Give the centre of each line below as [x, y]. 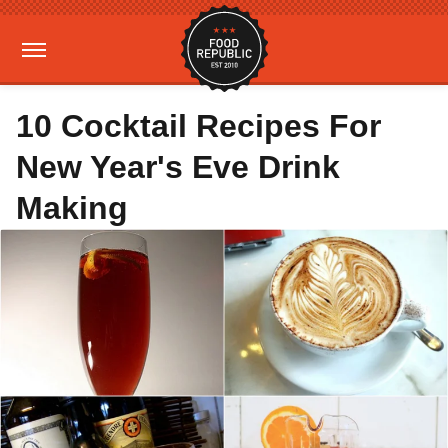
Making [72, 208]
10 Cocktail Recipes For [198, 126]
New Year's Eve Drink [178, 167]
